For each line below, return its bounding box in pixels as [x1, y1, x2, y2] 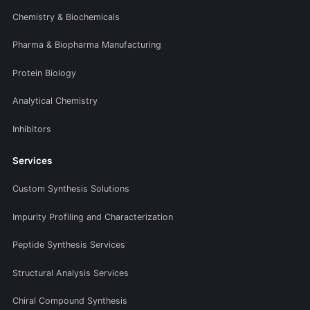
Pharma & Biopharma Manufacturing [12, 39, 161, 51]
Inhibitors [12, 123, 51, 134]
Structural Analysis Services [12, 267, 129, 278]
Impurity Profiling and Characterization [12, 211, 173, 222]
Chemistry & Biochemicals [12, 11, 120, 22]
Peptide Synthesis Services [12, 239, 125, 250]
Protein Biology [12, 67, 76, 78]
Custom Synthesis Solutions [12, 183, 129, 194]
